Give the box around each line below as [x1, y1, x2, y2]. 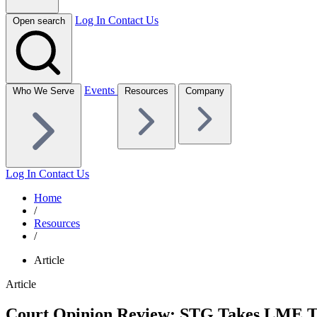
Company [185, 85, 224, 96]
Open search [13, 15, 65, 26]
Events [84, 83, 117, 96]
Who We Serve [13, 85, 74, 96]
